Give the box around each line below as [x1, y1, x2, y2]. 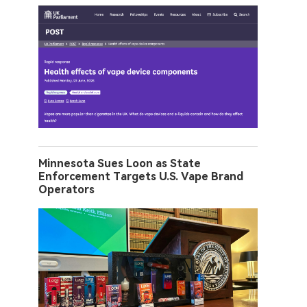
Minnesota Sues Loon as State [38, 156, 201, 170]
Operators [38, 182, 95, 196]
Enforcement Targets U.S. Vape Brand [38, 169, 243, 183]
